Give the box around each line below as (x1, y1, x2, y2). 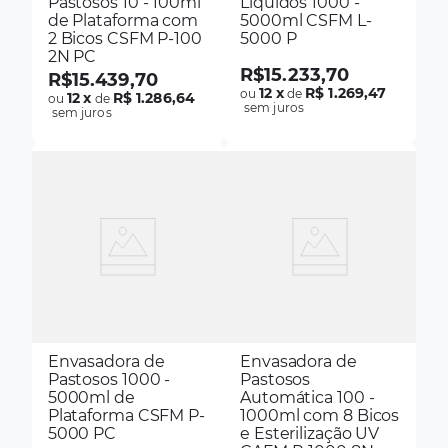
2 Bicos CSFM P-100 (47, 28, 202, 48)
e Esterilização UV (240, 424, 380, 444)
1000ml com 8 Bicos (240, 406, 400, 426)
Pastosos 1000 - (47, 370, 171, 390)
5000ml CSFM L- (240, 10, 372, 30)
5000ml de (47, 388, 135, 408)
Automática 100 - (240, 388, 375, 408)
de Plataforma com (47, 10, 199, 30)
